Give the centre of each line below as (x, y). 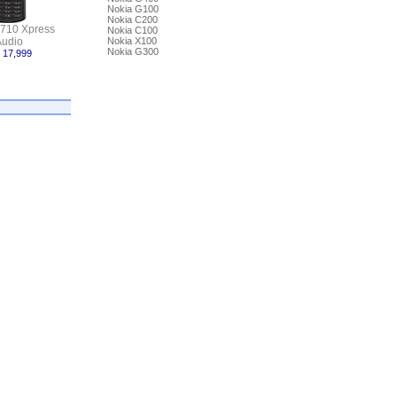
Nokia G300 (132, 51)
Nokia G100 (132, 9)
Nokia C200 (132, 19)
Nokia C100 (132, 30)
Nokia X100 (132, 41)
